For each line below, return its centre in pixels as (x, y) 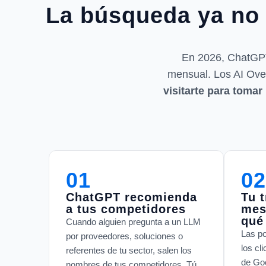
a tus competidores (126, 209)
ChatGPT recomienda (132, 197)
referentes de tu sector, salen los (129, 250)
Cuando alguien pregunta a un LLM (133, 221)
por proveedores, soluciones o (124, 236)
